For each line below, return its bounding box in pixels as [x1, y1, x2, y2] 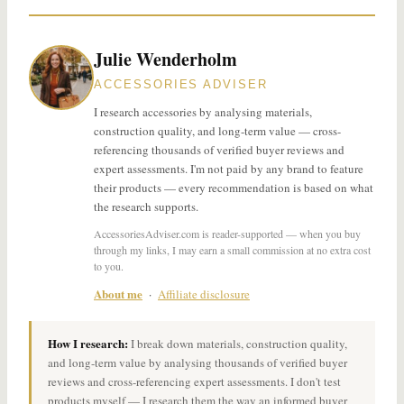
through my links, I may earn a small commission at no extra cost [94, 242, 371, 257]
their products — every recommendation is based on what [94, 179, 373, 196]
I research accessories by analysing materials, [94, 103, 312, 120]
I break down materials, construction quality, [128, 335, 347, 352]
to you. [94, 258, 124, 273]
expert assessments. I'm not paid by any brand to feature [94, 160, 363, 177]
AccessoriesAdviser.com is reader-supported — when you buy [94, 225, 361, 241]
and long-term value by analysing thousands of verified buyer [48, 353, 347, 371]
